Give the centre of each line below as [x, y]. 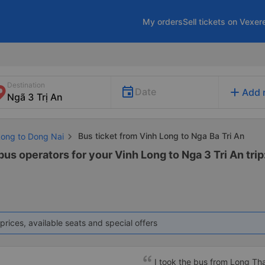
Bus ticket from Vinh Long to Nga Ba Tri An [160, 136]
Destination [26, 85]
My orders [163, 21]
